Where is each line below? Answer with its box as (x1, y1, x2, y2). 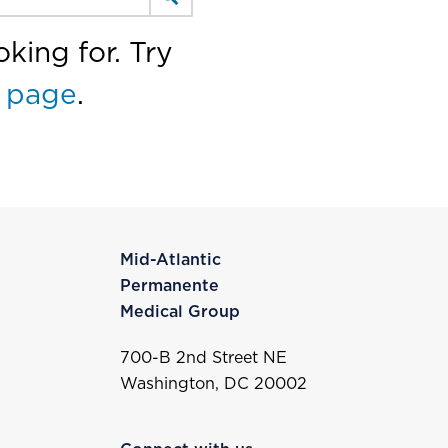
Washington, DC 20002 (119, 376, 307, 392)
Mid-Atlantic (119, 252, 221, 268)
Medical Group (119, 304, 240, 320)
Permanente (119, 278, 219, 294)
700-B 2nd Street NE (119, 350, 287, 366)
